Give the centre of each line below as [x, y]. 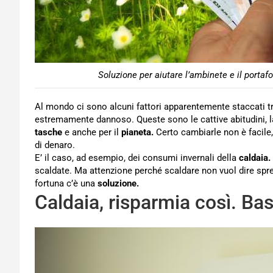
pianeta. [137, 132]
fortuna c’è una [66, 183]
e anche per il [92, 132]
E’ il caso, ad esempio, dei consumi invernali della [137, 158]
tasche [48, 132]
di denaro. [55, 145]
